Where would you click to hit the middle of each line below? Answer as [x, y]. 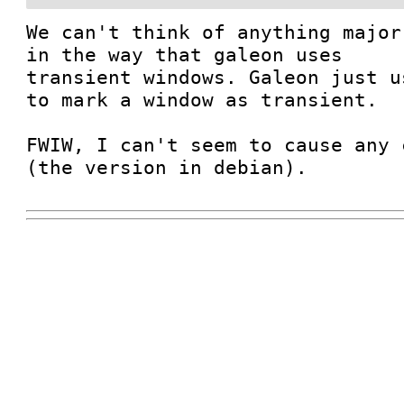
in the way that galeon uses [185, 55]
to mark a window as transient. [202, 100]
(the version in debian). [167, 167]
